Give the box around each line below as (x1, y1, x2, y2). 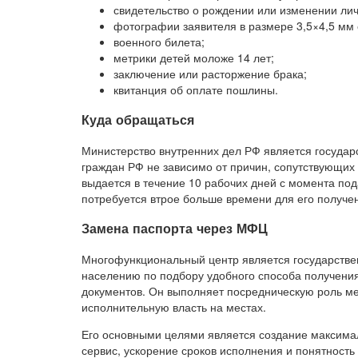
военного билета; (113, 34, 205, 50)
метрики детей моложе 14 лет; (113, 50, 274, 66)
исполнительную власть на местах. (82, 298, 266, 315)
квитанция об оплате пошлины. (113, 82, 278, 97)
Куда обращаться (82, 110, 194, 129)
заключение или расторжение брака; (113, 66, 307, 82)
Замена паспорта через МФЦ (82, 219, 268, 238)
